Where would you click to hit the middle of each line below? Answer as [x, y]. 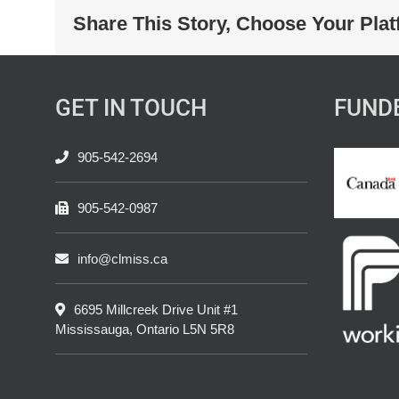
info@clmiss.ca [122, 259]
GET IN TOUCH [131, 108]
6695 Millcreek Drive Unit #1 [156, 310]
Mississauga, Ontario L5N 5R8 [145, 330]
